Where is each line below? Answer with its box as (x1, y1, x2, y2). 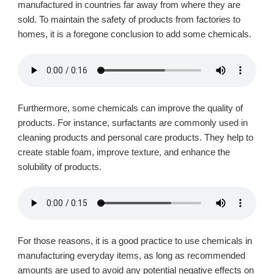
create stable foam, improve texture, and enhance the (18, 147, 230, 158)
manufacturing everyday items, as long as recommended (18, 250, 245, 261)
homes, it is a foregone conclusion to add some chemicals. (18, 29, 254, 40)
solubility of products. (18, 161, 104, 172)
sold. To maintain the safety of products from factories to (18, 14, 240, 25)
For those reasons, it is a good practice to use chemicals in (18, 235, 252, 246)
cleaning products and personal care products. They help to (18, 132, 253, 143)
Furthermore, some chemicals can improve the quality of (18, 103, 243, 114)
